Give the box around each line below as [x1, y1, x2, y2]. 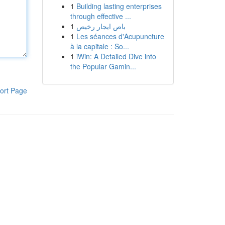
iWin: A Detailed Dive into [76, 51, 156, 61]
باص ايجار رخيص [76, 21, 126, 31]
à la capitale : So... [70, 41, 129, 51]
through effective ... [70, 11, 131, 21]
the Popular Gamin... [70, 61, 136, 71]
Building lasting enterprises [76, 1, 162, 11]
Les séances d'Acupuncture [76, 31, 164, 41]
